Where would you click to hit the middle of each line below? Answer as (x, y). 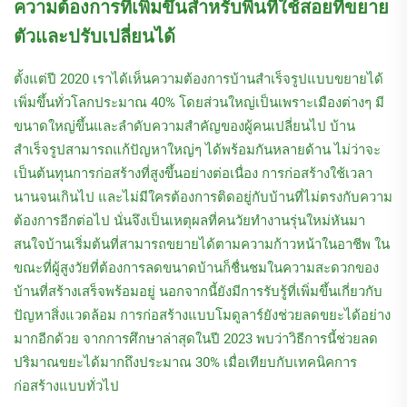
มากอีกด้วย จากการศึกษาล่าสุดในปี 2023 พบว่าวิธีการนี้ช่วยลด (196, 339)
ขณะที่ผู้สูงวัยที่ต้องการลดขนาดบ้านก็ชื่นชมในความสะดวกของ (196, 268)
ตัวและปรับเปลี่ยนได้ (94, 37)
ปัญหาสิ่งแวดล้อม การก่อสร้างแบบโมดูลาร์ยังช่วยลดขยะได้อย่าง (202, 316)
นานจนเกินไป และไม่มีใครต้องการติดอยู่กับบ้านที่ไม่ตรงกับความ (203, 198)
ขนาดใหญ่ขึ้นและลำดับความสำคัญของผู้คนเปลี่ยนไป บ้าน (184, 127)
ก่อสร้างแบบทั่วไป (66, 387)
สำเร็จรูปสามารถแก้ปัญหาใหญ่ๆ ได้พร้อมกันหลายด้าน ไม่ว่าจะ (197, 150)
